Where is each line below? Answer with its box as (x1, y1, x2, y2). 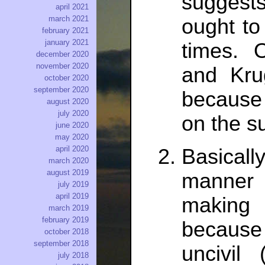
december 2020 (36, 50, 89, 59)
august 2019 (47, 168, 89, 177)
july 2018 (58, 251, 89, 260)
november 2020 (36, 62, 89, 71)
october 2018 (44, 227, 89, 237)
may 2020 (55, 132, 89, 142)
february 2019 (42, 215, 89, 225)
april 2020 (56, 144, 89, 154)
